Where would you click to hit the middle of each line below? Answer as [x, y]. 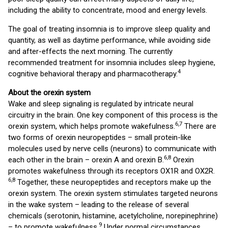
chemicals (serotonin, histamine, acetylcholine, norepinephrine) [113, 216]
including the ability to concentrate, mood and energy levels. [108, 10]
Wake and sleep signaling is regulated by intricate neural [101, 104]
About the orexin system [49, 93]
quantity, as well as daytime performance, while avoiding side [109, 40]
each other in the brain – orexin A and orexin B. [86, 160]
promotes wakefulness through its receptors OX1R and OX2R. [111, 171]
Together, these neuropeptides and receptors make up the [113, 182]
